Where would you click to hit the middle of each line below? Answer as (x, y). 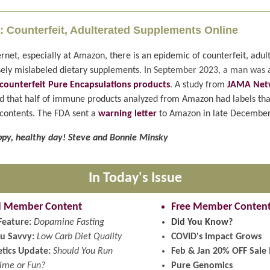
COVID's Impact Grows (216, 237)
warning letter (129, 114)
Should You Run (83, 251)
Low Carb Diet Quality (79, 237)
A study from (200, 85)
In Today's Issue (135, 178)
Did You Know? (202, 222)
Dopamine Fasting (69, 222)
